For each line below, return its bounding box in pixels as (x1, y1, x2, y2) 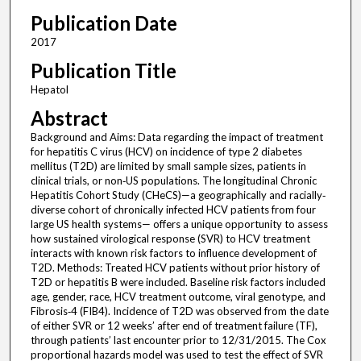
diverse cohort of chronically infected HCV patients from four (30, 203, 316, 217)
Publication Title (30, 59, 176, 83)
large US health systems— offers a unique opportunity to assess (30, 218, 328, 231)
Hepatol (30, 83, 68, 97)
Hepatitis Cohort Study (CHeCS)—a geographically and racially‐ (30, 189, 326, 202)
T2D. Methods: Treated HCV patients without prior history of (30, 261, 320, 275)
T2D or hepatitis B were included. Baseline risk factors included (30, 276, 326, 289)
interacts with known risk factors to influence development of (30, 247, 317, 260)
